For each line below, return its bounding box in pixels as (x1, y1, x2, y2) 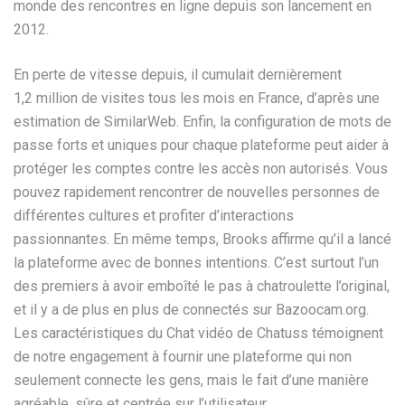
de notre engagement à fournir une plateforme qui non (14, 347, 352, 365)
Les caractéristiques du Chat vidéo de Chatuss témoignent (14, 324, 383, 342)
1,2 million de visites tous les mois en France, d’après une (14, 89, 380, 107)
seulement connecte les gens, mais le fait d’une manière (14, 371, 369, 389)
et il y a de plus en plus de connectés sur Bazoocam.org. (14, 300, 369, 318)
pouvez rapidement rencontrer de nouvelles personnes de (14, 183, 380, 201)
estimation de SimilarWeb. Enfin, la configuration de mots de (14, 112, 391, 130)
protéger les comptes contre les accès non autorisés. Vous (14, 159, 388, 177)
